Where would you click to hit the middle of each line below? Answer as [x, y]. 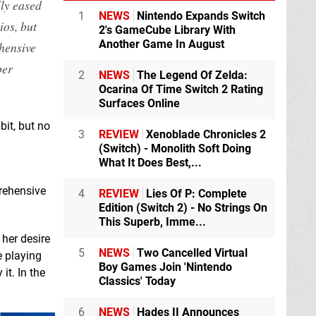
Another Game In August [162, 44]
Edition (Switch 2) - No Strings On [183, 207]
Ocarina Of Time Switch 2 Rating [181, 89]
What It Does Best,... [150, 162]
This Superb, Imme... [152, 221]
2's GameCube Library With [167, 30]
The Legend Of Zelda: [191, 75]
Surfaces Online [139, 103]
